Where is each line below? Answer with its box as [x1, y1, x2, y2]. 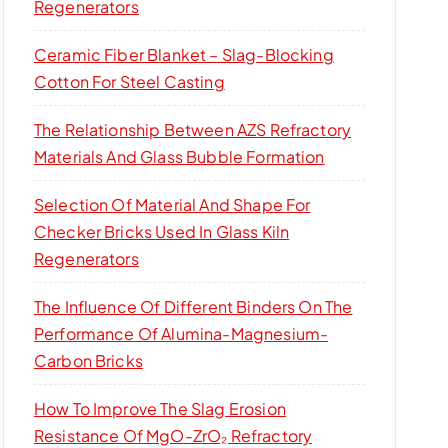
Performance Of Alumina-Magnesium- [33, 323, 329, 344]
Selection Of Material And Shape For [33, 194, 311, 215]
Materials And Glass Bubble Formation [33, 146, 325, 167]
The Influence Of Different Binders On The [33, 296, 353, 317]
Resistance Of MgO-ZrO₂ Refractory [33, 425, 313, 446]
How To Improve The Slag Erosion [33, 398, 286, 419]
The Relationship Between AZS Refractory [33, 119, 352, 140]
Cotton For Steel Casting [33, 71, 225, 92]
